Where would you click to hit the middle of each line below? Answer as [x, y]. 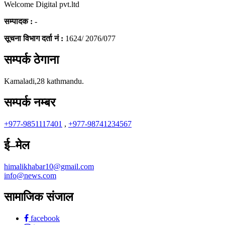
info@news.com [30, 175]
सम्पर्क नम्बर [30, 102]
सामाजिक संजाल [39, 197]
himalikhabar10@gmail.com [49, 166]
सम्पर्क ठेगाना [31, 60]
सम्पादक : [19, 22]
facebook [44, 218]
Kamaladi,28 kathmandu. [44, 81]
